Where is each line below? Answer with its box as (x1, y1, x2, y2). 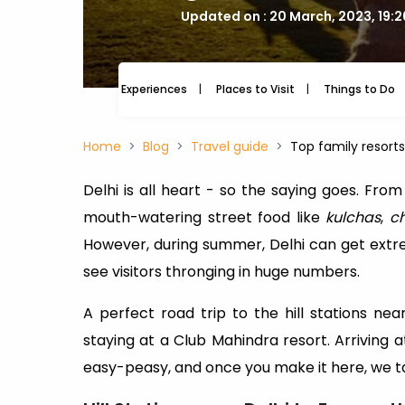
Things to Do (324, 81, 395, 97)
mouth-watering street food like (83, 207, 325, 228)
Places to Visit (216, 81, 295, 97)
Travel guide (191, 137, 268, 155)
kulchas (325, 207, 381, 228)
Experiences (121, 81, 187, 97)
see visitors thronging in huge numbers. (83, 261, 360, 282)
